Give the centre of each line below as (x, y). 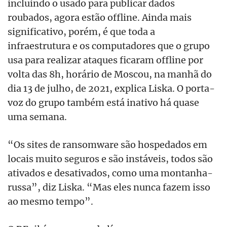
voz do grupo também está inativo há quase (103, 103)
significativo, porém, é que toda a (81, 32)
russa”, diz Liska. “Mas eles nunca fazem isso (109, 187)
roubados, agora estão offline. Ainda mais (100, 17)
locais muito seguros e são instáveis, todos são (110, 159)
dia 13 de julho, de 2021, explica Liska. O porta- (111, 88)
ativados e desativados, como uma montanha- (110, 173)
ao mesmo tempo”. (50, 201)
